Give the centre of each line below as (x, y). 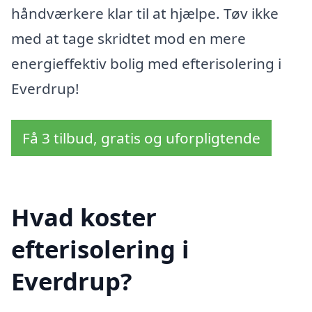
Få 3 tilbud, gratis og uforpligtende (141, 138)
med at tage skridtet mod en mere (128, 38)
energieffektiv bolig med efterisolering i (146, 63)
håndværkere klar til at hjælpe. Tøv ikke (145, 13)
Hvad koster (84, 217)
